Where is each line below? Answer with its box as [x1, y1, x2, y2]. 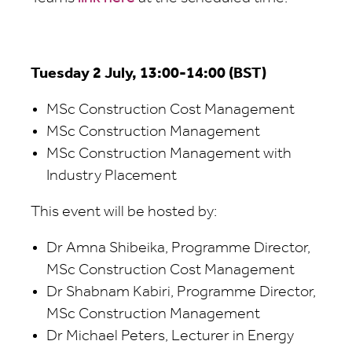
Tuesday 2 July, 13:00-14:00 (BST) [31, 66, 266, 82]
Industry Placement [46, 168, 180, 184]
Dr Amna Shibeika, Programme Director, [46, 240, 310, 256]
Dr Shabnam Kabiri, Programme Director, [46, 284, 316, 300]
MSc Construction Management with [46, 146, 291, 162]
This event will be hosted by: [31, 204, 217, 220]
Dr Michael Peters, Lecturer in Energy [46, 328, 294, 344]
